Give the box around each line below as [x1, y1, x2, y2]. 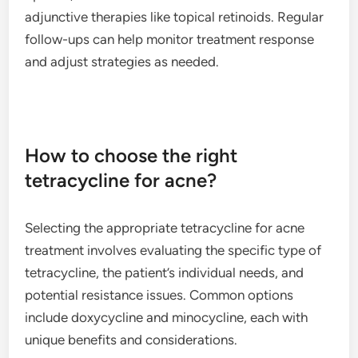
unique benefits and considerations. [25, 331, 238, 348]
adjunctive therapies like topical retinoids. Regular [25, 8, 324, 25]
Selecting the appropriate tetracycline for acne [25, 219, 305, 236]
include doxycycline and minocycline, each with [25, 308, 308, 325]
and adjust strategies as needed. [25, 53, 220, 70]
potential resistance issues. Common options [25, 286, 294, 303]
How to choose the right [25, 143, 238, 167]
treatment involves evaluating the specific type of [25, 241, 322, 258]
